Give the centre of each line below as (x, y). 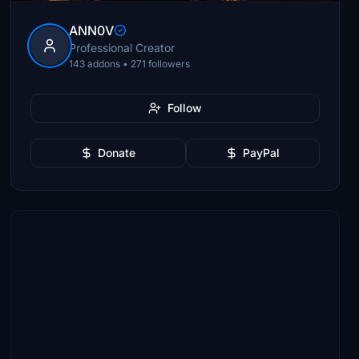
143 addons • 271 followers (130, 64)
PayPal (262, 153)
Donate (117, 153)
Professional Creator (122, 48)
